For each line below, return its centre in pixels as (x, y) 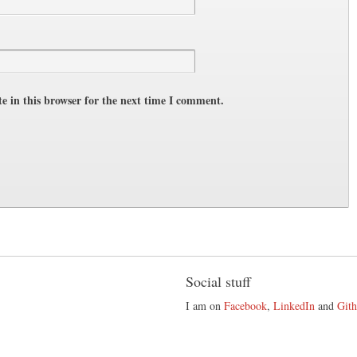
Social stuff (218, 281)
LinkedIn (294, 305)
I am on (204, 305)
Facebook (245, 305)
